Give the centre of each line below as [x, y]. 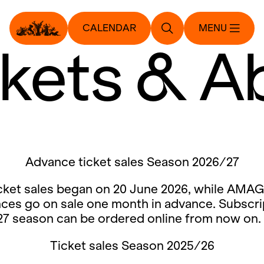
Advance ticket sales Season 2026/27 [132, 162]
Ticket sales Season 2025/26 [132, 245]
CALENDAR [109, 28]
